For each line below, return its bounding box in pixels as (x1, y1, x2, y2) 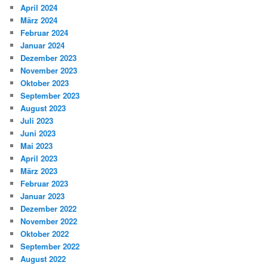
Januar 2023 (20, 190, 65, 202)
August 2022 (20, 253, 66, 265)
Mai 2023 (20, 140, 53, 152)
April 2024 (20, 2, 58, 14)
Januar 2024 (20, 39, 65, 51)
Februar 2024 (20, 27, 69, 39)
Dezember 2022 (20, 203, 77, 215)
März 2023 (20, 165, 58, 177)
